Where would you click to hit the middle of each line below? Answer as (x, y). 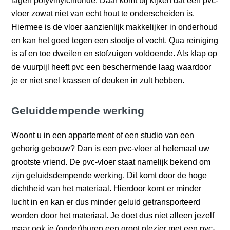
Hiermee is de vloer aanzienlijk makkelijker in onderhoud (115, 27)
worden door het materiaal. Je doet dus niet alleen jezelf (113, 215)
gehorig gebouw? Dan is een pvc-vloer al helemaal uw (111, 148)
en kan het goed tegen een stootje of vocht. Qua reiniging (115, 40)
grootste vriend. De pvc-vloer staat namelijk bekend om (111, 162)
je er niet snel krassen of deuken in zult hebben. (98, 80)
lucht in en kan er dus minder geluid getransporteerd (106, 202)
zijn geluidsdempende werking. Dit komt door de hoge (109, 175)
